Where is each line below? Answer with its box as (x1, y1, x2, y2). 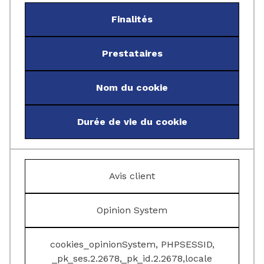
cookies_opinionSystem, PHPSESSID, (49, 239, 214, 250)
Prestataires (101, 48, 163, 59)
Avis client (109, 170, 155, 181)
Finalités (111, 14, 153, 25)
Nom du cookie (96, 82, 168, 93)
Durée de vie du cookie (77, 116, 187, 127)
